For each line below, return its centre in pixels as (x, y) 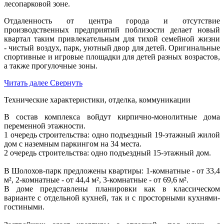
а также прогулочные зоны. (51, 65)
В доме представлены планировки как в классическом (112, 188)
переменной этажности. (45, 125)
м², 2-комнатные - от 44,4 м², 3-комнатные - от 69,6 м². (96, 179)
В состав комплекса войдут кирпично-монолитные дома (112, 116)
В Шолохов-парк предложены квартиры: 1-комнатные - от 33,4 (112, 170)
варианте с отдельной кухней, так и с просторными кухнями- (112, 197)
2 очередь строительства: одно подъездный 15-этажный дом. (107, 152)
